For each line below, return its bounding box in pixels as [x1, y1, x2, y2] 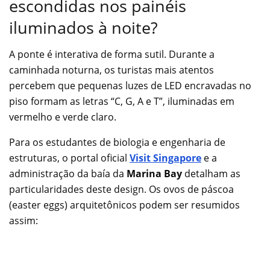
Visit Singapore [130, 151, 201, 165]
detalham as [182, 167, 240, 181]
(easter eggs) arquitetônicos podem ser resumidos [9, 198, 240, 212]
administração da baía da [9, 167, 127, 181]
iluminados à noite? [9, 16, 158, 39]
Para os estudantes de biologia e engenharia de [9, 136, 225, 149]
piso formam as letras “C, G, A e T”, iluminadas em [9, 95, 234, 108]
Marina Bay [127, 167, 182, 181]
